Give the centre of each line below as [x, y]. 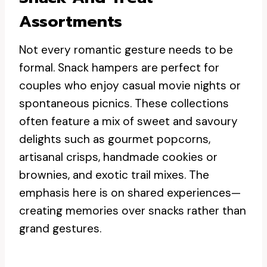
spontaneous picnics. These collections [124, 103]
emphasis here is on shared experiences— [130, 193]
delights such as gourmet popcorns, [115, 139]
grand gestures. [60, 229]
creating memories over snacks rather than [133, 211]
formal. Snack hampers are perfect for [119, 68]
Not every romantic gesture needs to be [126, 50]
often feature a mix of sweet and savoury [128, 121]
